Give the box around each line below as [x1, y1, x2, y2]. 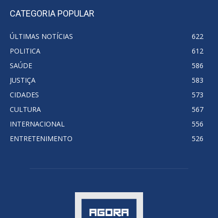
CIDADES [10, 90, 39, 100]
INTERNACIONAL [10, 119, 65, 129]
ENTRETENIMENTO [10, 134, 73, 144]
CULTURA [10, 105, 41, 114]
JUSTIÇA [10, 75, 36, 85]
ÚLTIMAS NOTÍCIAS [10, 32, 73, 41]
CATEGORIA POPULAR [10, 8, 94, 19]
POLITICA [10, 46, 40, 56]
